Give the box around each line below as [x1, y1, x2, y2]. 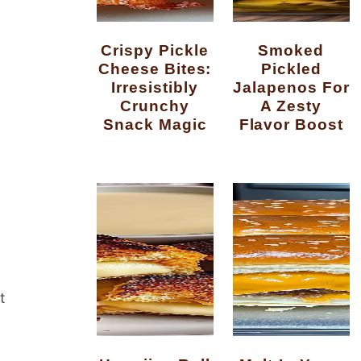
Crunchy [120, 97, 190, 115]
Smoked [258, 41, 270, 60]
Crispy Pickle [101, 41, 114, 60]
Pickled [260, 60, 322, 78]
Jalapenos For [233, 78, 350, 97]
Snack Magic [102, 115, 207, 134]
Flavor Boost [239, 115, 344, 134]
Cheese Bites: [98, 60, 212, 78]
